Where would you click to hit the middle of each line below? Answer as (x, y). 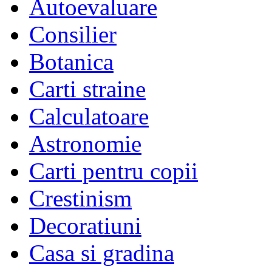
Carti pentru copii (114, 171)
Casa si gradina (102, 253)
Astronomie (85, 144)
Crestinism (80, 199)
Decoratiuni (85, 226)
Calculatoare (89, 117)
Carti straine (87, 89)
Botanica (71, 62)
